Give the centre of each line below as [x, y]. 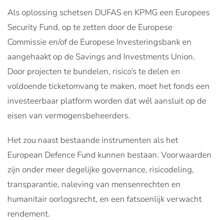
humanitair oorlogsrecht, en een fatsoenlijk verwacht [105, 199]
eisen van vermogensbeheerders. [69, 115]
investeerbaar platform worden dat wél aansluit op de [107, 101]
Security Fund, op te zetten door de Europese [90, 27]
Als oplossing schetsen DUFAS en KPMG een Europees [109, 12]
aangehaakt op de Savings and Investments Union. [101, 56]
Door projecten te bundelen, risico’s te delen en [94, 71]
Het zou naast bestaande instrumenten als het [93, 140]
